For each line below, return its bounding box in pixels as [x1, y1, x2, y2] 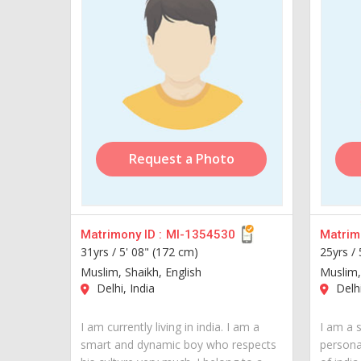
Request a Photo [128, 149, 234, 168]
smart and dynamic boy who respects [81, 336, 276, 352]
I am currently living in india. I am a [81, 318, 259, 334]
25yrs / [319, 243, 359, 259]
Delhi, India [93, 280, 155, 296]
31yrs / [81, 243, 119, 259]
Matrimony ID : [81, 226, 162, 242]
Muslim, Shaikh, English [81, 263, 201, 280]
